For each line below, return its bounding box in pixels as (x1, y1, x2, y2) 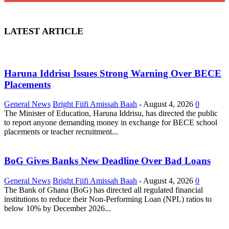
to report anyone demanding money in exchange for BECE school (4, 118, 217, 127)
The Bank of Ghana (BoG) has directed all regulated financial (4, 185, 203, 194)
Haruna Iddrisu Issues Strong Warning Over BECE (4, 67, 221, 79)
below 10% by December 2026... (4, 203, 111, 213)
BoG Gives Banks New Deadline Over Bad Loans (4, 155, 211, 166)
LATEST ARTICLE (4, 26, 83, 36)
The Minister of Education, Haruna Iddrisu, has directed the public (4, 109, 218, 118)
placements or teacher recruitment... (4, 127, 118, 136)
